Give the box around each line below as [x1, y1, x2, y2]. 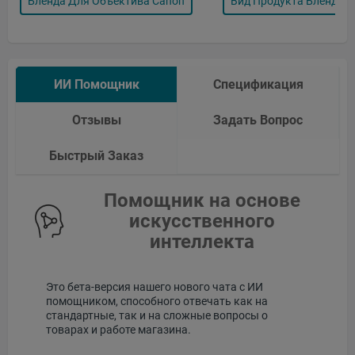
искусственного [129, 209, 275, 232]
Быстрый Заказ [49, 147, 143, 163]
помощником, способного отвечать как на [46, 294, 268, 307]
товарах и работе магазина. [46, 323, 191, 336]
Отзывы [71, 112, 121, 128]
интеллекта [150, 230, 254, 253]
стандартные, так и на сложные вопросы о [46, 308, 268, 322]
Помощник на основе [104, 189, 300, 212]
